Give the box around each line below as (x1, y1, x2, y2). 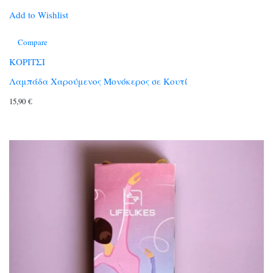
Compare (18, 36, 48, 48)
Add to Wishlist (9, 8, 68, 21)
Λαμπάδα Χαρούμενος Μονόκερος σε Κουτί (9, 75, 188, 87)
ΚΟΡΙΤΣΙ (9, 55, 45, 68)
